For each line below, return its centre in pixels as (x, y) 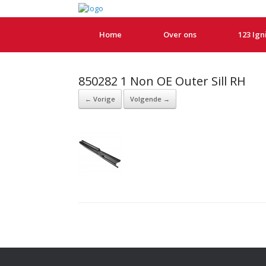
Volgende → (150, 99)
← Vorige (100, 99)
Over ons (180, 34)
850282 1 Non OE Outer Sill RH (162, 81)
